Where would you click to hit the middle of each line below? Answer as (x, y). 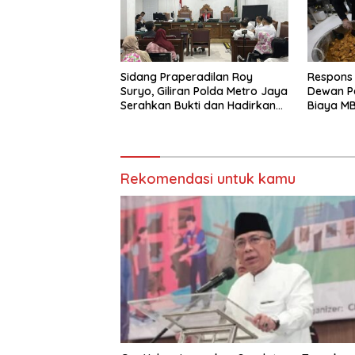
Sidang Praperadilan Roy (187, 77)
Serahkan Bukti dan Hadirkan (198, 106)
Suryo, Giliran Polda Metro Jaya (204, 92)
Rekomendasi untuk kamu (208, 179)
